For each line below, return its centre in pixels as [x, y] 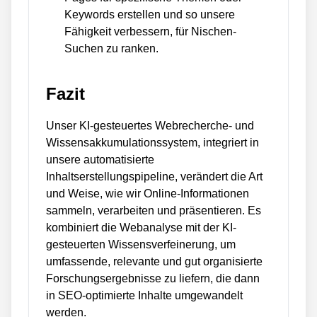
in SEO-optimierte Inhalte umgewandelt [144, 295]
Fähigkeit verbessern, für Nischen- [150, 31]
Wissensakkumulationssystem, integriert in [152, 143]
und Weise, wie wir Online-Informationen [148, 194]
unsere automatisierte [100, 160]
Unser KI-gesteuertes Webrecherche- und [150, 126]
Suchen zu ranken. [111, 48]
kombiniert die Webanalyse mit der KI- [141, 227]
